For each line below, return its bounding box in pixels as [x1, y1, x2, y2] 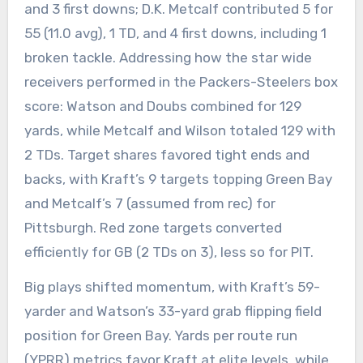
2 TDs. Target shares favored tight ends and [23, 147, 310, 164]
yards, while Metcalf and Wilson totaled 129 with [23, 122, 335, 139]
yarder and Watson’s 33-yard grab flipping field [23, 303, 322, 320]
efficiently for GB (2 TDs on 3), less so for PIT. [23, 244, 314, 261]
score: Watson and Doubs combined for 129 [23, 98, 301, 115]
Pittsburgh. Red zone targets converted [23, 220, 282, 237]
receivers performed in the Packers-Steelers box [23, 74, 338, 91]
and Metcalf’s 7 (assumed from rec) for [23, 195, 275, 212]
